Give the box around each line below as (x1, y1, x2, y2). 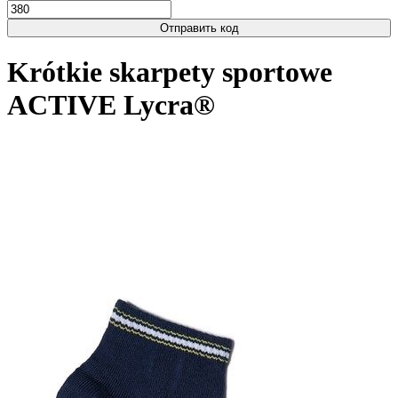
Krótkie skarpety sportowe (7, 56, 332, 89)
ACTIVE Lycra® (7, 89, 215, 122)
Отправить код (159, 21, 239, 35)
